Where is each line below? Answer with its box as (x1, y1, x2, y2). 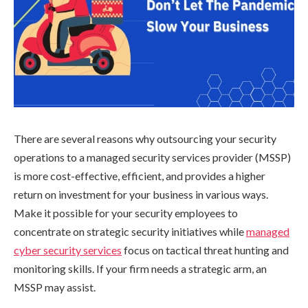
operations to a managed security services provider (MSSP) (14, 150, 291, 164)
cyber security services (14, 243, 122, 256)
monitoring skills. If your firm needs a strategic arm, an (14, 261, 267, 275)
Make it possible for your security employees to (14, 206, 238, 219)
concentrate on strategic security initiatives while (14, 224, 246, 238)
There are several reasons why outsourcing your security (14, 131, 276, 145)
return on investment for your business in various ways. (14, 187, 268, 201)
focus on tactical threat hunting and (122, 243, 289, 256)
